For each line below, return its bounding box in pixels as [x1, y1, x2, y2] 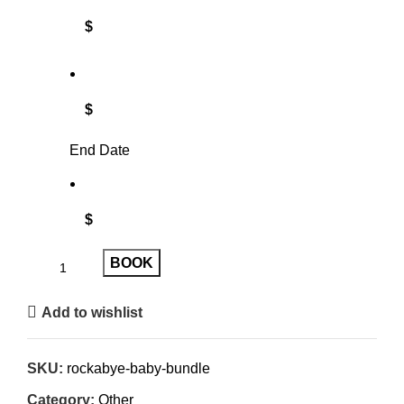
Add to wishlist [41, 304, 143, 320]
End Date [69, 142, 130, 159]
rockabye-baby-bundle [67, 361, 210, 377]
